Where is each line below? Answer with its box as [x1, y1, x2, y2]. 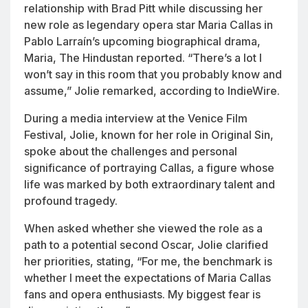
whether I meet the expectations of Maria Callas [24, 270, 271, 285]
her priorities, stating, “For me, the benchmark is [24, 254, 272, 268]
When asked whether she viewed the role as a [24, 221, 263, 235]
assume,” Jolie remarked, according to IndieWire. [24, 83, 280, 98]
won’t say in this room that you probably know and [24, 67, 282, 81]
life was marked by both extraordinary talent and [24, 177, 275, 191]
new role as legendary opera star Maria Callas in [24, 17, 273, 32]
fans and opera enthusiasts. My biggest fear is [24, 287, 261, 301]
